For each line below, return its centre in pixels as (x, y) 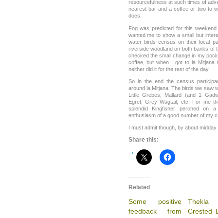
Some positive (155, 201)
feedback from (155, 211)
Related (139, 187)
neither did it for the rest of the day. (169, 69)
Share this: (143, 140)
